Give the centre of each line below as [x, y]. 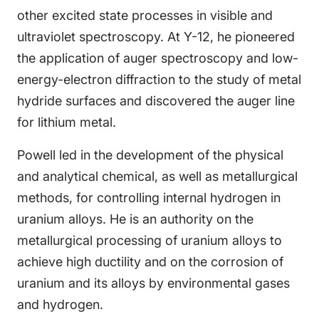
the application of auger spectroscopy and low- [158, 58]
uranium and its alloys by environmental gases [153, 283]
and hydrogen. [60, 304]
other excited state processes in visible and [145, 15]
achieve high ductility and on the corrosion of [150, 262]
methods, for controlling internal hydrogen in [149, 198]
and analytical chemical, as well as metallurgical [157, 176]
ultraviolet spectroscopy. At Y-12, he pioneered [156, 37]
